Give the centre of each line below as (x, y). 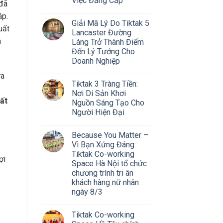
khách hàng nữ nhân (105, 182)
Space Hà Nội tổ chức (109, 163)
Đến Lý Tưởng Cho (103, 51)
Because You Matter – (110, 135)
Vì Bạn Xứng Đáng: (104, 144)
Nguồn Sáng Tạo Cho (108, 103)
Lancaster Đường (101, 32)
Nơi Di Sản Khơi (99, 93)
